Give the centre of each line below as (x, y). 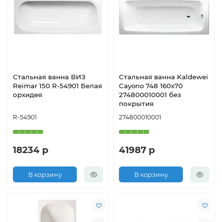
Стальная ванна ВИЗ (49, 77)
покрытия (136, 104)
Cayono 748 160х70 (151, 86)
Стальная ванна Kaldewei (164, 77)
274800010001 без (150, 95)
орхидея (28, 95)
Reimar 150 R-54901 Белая (57, 86)
